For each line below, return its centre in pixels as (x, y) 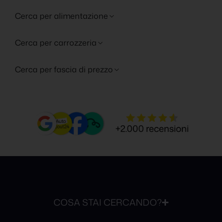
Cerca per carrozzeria (56, 43)
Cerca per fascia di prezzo (64, 70)
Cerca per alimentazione (61, 16)
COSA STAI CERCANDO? (108, 202)
